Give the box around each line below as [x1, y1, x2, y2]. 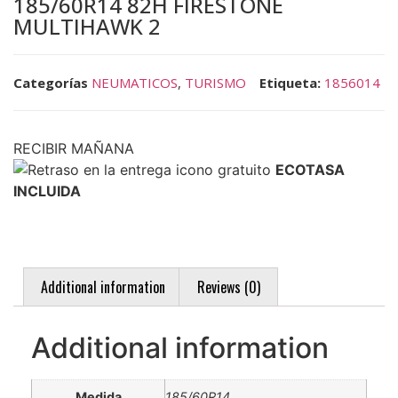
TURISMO [185, 74, 246, 92]
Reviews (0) [196, 276, 260, 298]
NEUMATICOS [92, 74, 178, 92]
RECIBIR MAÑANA [13, 139, 143, 158]
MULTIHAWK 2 [13, 12, 161, 41]
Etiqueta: [259, 74, 321, 92]
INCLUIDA [13, 182, 81, 201]
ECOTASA [275, 161, 345, 179]
